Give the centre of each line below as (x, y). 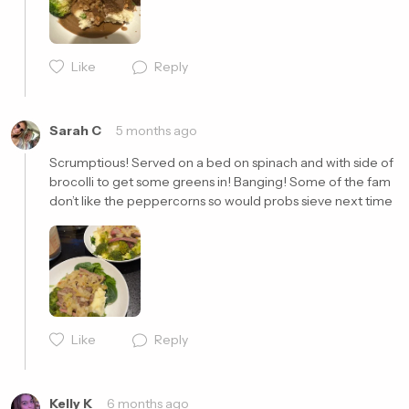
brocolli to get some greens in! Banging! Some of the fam (220, 182)
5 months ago (157, 131)
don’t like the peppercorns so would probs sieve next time (222, 201)
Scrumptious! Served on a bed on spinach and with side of (221, 163)
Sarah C (75, 131)
